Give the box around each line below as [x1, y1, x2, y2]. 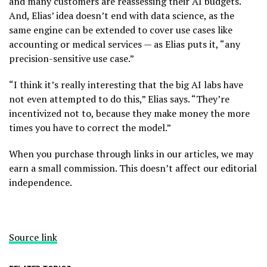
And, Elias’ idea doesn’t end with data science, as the [9, 8, 234, 22]
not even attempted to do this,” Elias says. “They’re [9, 92, 229, 105]
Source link [9, 230, 57, 244]
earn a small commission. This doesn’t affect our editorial [9, 161, 257, 175]
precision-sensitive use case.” [9, 51, 134, 65]
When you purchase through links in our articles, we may [9, 147, 253, 160]
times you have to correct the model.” [9, 120, 171, 134]
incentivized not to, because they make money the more [9, 106, 250, 120]
